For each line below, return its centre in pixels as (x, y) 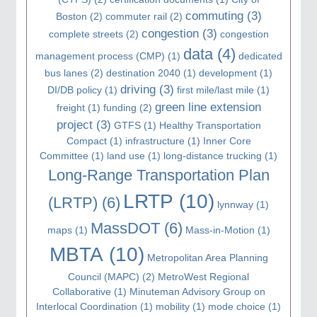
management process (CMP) (100, 56)
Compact (86, 140)
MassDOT (125, 228)
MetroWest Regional (203, 276)
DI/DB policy (75, 90)
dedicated (260, 56)
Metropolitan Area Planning (207, 257)
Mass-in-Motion (220, 230)
